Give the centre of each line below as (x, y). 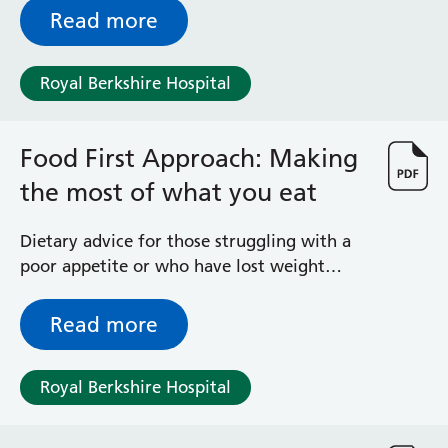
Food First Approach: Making (189, 158)
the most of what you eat (168, 192)
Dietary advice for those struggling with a (185, 241)
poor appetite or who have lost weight (172, 266)
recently (52, 291)
